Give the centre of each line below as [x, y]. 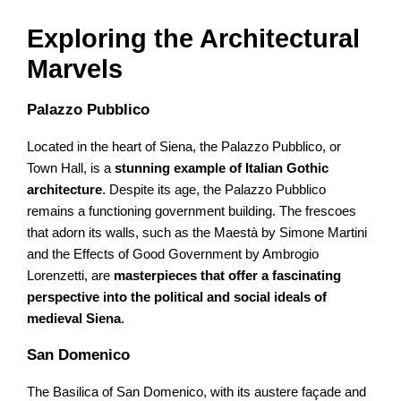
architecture [65, 190]
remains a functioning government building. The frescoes [192, 212]
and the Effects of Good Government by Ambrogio [173, 255]
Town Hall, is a [71, 169]
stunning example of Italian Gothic [222, 169]
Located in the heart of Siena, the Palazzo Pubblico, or [184, 147]
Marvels [75, 68]
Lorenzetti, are [71, 276]
